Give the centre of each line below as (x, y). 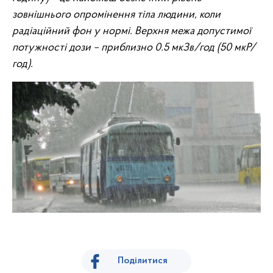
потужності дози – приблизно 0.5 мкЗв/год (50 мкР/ (134, 48)
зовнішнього (41, 15)
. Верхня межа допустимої (190, 31)
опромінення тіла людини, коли (146, 15)
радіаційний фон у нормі (71, 31)
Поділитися (143, 261)
